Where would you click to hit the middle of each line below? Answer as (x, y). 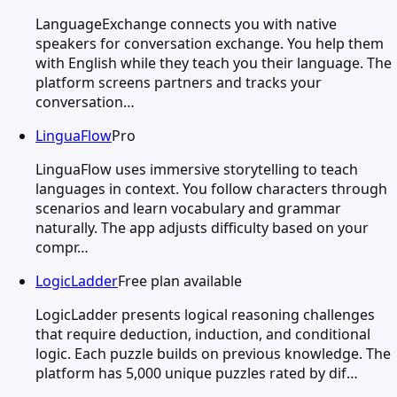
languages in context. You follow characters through (211, 188)
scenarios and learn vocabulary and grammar (188, 208)
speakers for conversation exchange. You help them (210, 43)
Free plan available (180, 280)
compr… (62, 247)
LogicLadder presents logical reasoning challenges (205, 314)
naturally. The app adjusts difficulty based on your (202, 227)
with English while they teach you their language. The (214, 62)
